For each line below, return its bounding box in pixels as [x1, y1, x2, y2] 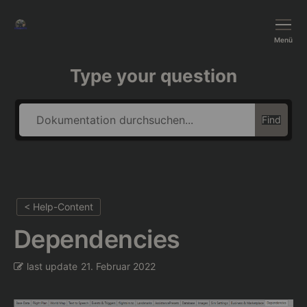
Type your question [70, 65, 237, 87]
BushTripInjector [13, 29, 109, 44]
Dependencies [14, 224, 180, 255]
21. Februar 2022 [81, 260, 156, 273]
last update [27, 260, 77, 273]
